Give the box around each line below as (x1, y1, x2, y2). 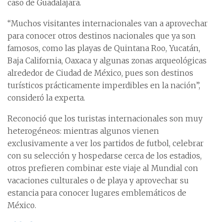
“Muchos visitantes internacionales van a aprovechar (7, 19, 208, 28)
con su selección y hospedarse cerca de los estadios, (7, 151, 202, 161)
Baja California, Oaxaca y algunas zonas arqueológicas (7, 56, 207, 65)
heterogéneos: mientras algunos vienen (7, 126, 159, 136)
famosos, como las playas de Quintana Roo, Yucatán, (7, 44, 200, 53)
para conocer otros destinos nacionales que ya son (7, 31, 196, 41)
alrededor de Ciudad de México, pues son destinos (7, 68, 193, 78)
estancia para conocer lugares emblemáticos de (7, 188, 186, 198)
